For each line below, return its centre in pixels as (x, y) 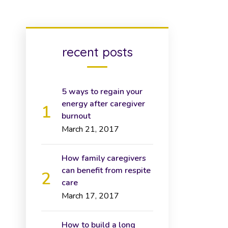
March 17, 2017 (90, 196)
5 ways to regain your (102, 92)
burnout (76, 116)
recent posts (97, 52)
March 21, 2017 (90, 129)
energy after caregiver (103, 104)
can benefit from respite (106, 170)
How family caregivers (104, 158)
